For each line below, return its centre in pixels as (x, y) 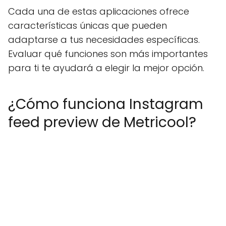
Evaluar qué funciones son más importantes (108, 54)
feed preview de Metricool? (102, 122)
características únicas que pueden (88, 25)
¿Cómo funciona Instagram (106, 104)
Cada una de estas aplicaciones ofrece (99, 11)
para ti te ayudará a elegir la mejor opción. (106, 68)
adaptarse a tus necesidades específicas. (104, 40)
